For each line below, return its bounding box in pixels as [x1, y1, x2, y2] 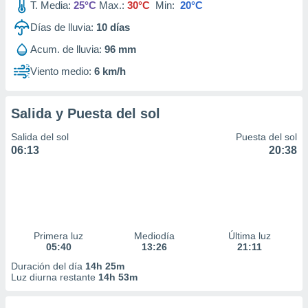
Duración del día [11, 261, 85, 272]
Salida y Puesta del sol [11, 106, 160, 121]
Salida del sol [11, 131, 69, 142]
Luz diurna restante [11, 272, 98, 283]
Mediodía [133, 230, 175, 241]
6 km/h [94, 65, 126, 77]
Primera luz [34, 230, 84, 241]
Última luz [228, 230, 271, 241]
